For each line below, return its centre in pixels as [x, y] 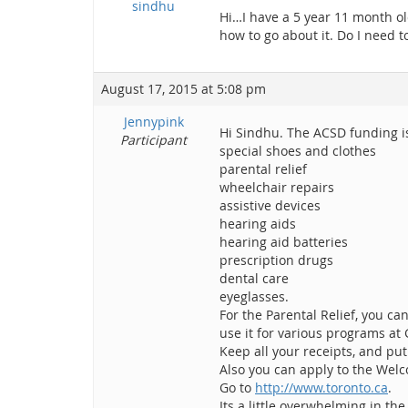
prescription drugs [276, 260]
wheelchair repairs [277, 187]
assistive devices [270, 205]
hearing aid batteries [284, 242]
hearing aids [258, 224]
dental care [254, 278]
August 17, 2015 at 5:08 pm [184, 89]
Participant [153, 140]
